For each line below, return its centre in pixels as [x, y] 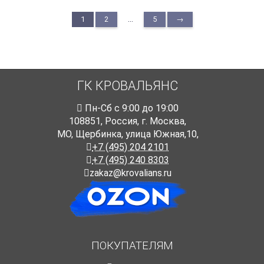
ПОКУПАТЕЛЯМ [132, 246]
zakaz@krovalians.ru [131, 173]
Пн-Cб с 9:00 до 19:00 [131, 108]
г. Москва [163, 121]
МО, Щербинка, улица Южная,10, [128, 134]
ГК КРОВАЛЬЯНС [128, 86]
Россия [121, 121]
